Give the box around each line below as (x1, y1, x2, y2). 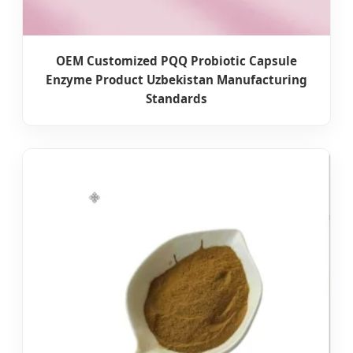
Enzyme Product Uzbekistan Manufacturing (46, 72, 307, 88)
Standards (146, 91, 207, 107)
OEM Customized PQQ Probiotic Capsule (56, 53, 297, 69)
